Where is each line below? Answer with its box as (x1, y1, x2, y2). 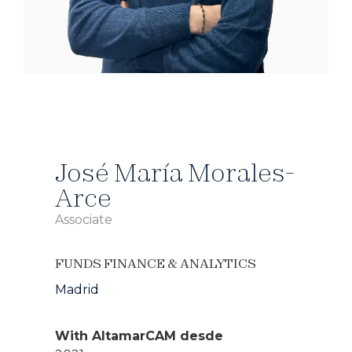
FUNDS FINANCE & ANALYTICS (55, 255, 256, 271)
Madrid (55, 282, 99, 297)
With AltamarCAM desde (55, 328, 223, 343)
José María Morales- (55, 156, 295, 188)
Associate (55, 212, 112, 227)
